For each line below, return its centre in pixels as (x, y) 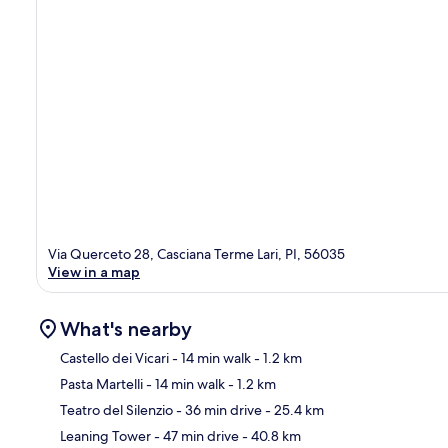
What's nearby (126, 328)
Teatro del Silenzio (116, 409)
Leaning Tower (105, 435)
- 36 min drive (217, 409)
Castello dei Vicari (114, 357)
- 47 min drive (195, 435)
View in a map (94, 271)
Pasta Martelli (101, 383)
